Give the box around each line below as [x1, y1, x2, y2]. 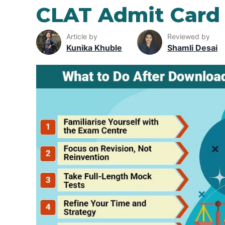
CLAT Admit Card [36, 3, 220, 27]
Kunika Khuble [66, 42, 122, 53]
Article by [66, 32, 97, 41]
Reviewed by [167, 32, 210, 41]
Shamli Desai [167, 42, 217, 53]
